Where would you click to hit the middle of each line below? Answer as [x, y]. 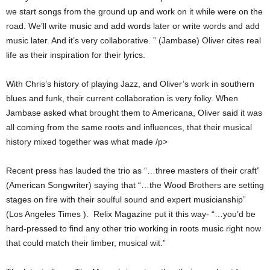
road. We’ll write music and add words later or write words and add [133, 26]
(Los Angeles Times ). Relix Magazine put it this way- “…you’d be [131, 214]
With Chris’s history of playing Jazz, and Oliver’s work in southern [130, 84]
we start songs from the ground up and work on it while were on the [134, 12]
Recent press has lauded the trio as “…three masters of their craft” [133, 171]
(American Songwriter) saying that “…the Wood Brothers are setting [135, 185]
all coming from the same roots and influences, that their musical [129, 127]
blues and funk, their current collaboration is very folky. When [122, 99]
